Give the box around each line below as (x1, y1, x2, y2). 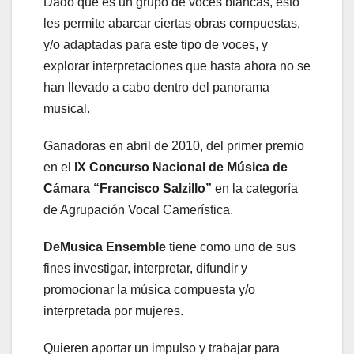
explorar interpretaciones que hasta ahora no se (43, 59, 311, 73)
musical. (43, 102, 90, 116)
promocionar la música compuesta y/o (43, 283, 255, 297)
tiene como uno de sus (166, 240, 296, 254)
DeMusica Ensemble (43, 240, 166, 254)
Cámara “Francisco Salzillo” (43, 182, 212, 196)
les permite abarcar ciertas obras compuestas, (43, 17, 300, 31)
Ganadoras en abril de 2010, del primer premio (43, 139, 304, 153)
